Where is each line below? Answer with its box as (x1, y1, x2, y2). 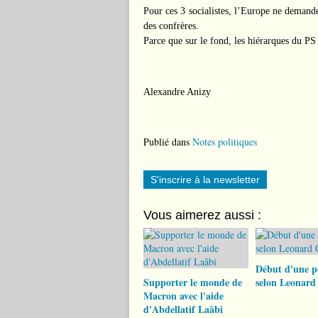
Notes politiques (192, 135, 257, 148)
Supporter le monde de (143, 275, 242, 290)
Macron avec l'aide (143, 288, 224, 303)
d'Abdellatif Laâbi (143, 302, 223, 317)
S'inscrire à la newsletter (150, 174, 260, 185)
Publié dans (143, 135, 190, 148)
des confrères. (143, 21, 199, 31)
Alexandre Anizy (143, 87, 211, 97)
